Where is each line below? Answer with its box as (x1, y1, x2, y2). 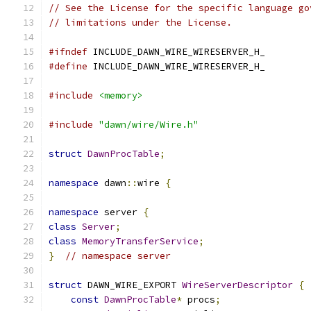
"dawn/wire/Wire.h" (99, 119, 199, 131)
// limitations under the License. (49, 17, 232, 28)
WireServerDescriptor (182, 279, 293, 291)
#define (49, 60, 87, 72)
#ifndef (49, 46, 87, 58)
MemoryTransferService (82, 235, 199, 247)
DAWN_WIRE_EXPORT (82, 279, 182, 291)
